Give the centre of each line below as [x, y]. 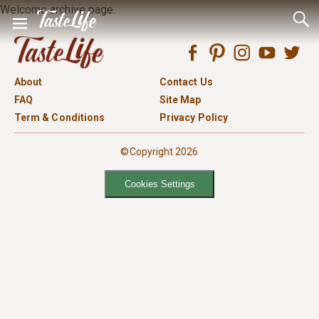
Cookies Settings [159, 184]
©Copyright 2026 [159, 152]
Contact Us [186, 82]
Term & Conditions [60, 117]
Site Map [181, 100]
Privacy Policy [194, 117]
